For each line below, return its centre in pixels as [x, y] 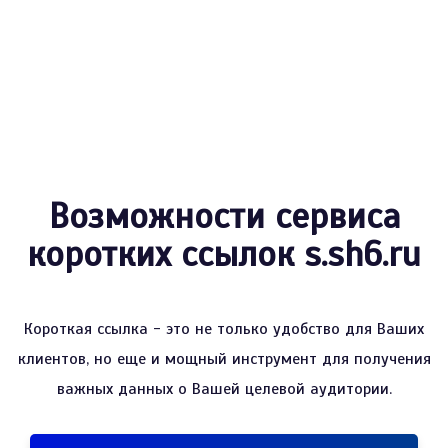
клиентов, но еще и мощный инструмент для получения [224, 359]
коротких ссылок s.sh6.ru [224, 254]
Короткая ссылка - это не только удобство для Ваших [224, 329]
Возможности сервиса [224, 216]
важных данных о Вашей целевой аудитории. [224, 389]
